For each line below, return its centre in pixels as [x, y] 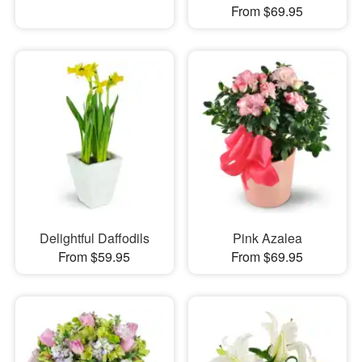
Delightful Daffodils [94, 238]
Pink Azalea [267, 238]
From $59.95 [95, 256]
